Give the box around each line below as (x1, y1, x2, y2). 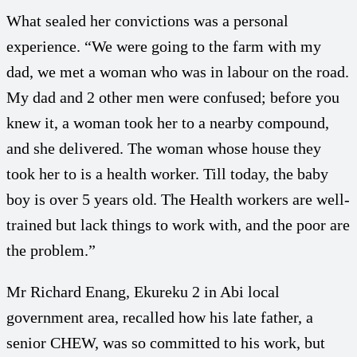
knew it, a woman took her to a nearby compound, (6, 113, 329, 131)
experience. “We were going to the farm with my (6, 37, 321, 55)
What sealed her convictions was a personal (6, 11, 288, 29)
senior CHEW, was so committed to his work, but (6, 333, 325, 351)
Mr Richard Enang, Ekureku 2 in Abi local (6, 282, 280, 300)
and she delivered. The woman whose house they (6, 139, 321, 157)
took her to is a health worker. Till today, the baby (6, 164, 328, 182)
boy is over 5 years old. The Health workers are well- (6, 190, 350, 208)
